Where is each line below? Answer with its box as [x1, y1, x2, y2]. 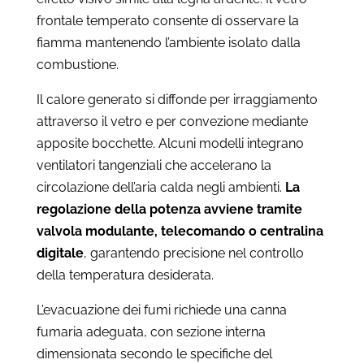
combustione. [36, 56, 119, 72]
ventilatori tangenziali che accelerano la [36, 157, 271, 173]
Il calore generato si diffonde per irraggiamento [36, 91, 318, 107]
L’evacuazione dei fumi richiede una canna [36, 301, 287, 318]
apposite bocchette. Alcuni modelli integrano [36, 135, 304, 151]
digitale [36, 245, 84, 261]
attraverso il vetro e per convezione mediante [36, 113, 308, 129]
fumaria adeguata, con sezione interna [36, 323, 266, 340]
